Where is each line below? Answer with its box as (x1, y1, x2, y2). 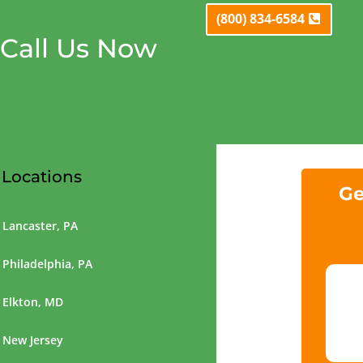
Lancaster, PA (2, 218, 78, 234)
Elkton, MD (2, 294, 63, 310)
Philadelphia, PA (2, 256, 92, 272)
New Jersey (2, 332, 63, 348)
